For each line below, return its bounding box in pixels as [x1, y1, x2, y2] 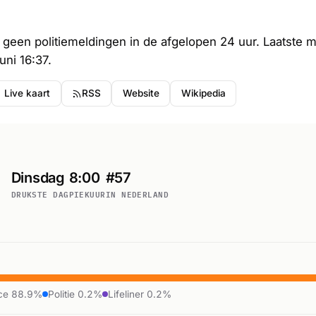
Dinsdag [11, 169, 65, 187]
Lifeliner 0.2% [108, 288, 171, 300]
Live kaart [4, 87, 51, 99]
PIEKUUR [68, 186, 106, 200]
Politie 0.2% [48, 288, 102, 300]
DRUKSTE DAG [11, 186, 69, 200]
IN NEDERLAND [105, 186, 169, 200]
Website [122, 87, 159, 99]
